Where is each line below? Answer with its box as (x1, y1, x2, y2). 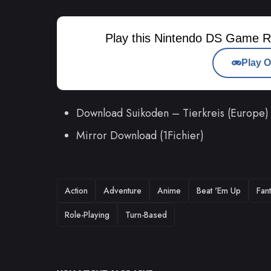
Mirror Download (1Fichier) (76, 127, 204, 143)
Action (65, 184, 88, 197)
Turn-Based (125, 208, 167, 221)
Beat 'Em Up (197, 184, 241, 197)
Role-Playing (65, 208, 109, 221)
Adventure (103, 184, 142, 197)
